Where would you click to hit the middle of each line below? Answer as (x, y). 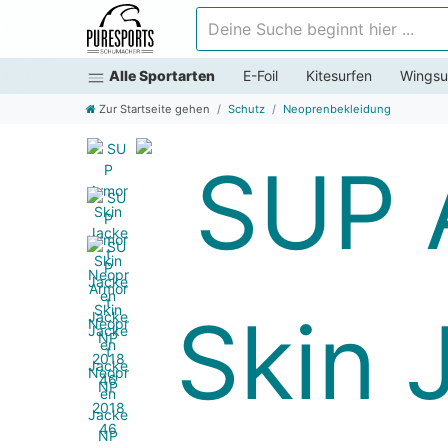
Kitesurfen (339, 76)
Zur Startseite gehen (154, 108)
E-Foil (260, 76)
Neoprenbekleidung (337, 108)
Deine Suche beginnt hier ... (285, 16)
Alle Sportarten (162, 76)
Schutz (246, 108)
